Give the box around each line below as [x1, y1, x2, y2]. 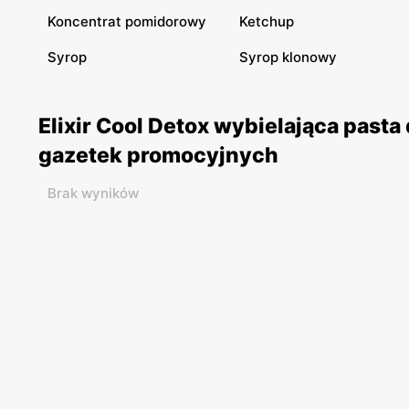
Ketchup [239, 13, 294, 30]
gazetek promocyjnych [38, 142, 278, 168]
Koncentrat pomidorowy [47, 13, 206, 30]
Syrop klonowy [239, 48, 337, 66]
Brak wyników [47, 184, 139, 202]
